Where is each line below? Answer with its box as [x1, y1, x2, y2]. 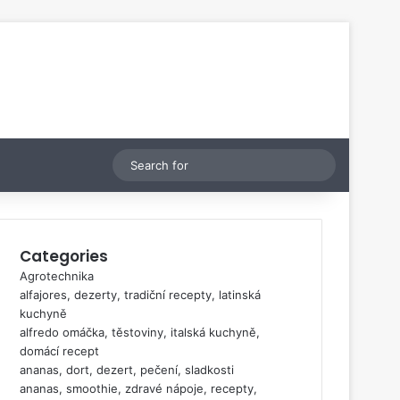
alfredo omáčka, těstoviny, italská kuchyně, [20, 325, 260, 339]
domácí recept [20, 344, 99, 358]
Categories [20, 246, 108, 267]
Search [318, 156, 362, 173]
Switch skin [99, 156, 176, 174]
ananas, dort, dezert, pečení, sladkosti [20, 362, 234, 377]
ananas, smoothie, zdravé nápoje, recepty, [20, 381, 257, 396]
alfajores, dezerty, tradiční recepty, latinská [20, 287, 261, 302]
